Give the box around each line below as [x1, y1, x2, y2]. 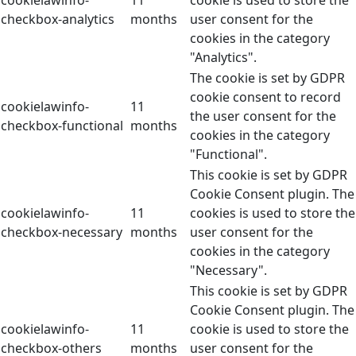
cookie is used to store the [190, 319, 349, 338]
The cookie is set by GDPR [190, 68, 345, 87]
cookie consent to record [190, 87, 341, 106]
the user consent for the [190, 106, 336, 125]
